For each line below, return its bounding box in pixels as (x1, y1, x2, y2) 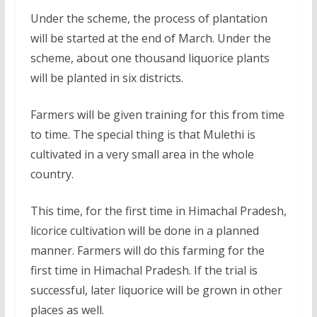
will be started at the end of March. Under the (30, 30, 271, 46)
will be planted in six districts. (30, 69, 183, 86)
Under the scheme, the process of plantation (30, 10, 267, 26)
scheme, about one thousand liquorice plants (30, 50, 270, 66)
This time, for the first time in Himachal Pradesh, (30, 202, 287, 219)
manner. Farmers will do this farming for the (30, 242, 265, 258)
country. (30, 166, 74, 182)
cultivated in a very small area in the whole (30, 146, 254, 162)
